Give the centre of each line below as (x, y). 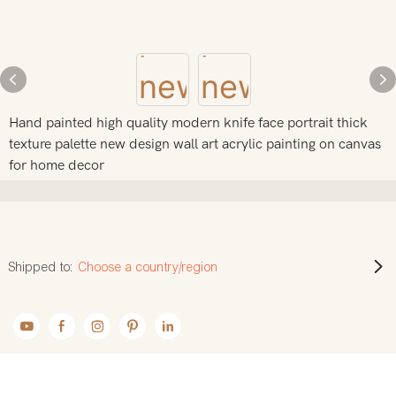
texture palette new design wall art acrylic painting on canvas (195, 144)
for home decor (57, 165)
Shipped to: (42, 267)
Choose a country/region (148, 267)
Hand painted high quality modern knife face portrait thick (188, 123)
